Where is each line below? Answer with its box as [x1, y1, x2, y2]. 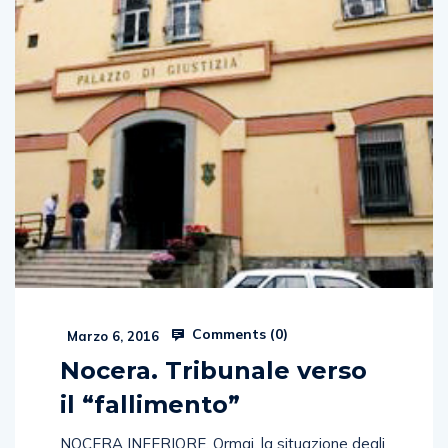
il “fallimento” [60, 389, 240, 419]
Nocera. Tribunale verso [60, 355, 367, 385]
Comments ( [188, 324, 275, 343]
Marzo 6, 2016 [63, 327, 159, 344]
